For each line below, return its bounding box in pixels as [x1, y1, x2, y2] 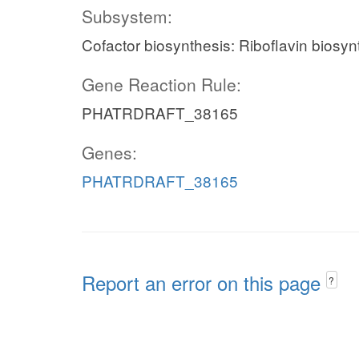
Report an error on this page [82, 268, 326, 296]
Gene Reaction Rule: [82, 72, 241, 96]
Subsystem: [82, 4, 172, 28]
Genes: [82, 140, 137, 164]
